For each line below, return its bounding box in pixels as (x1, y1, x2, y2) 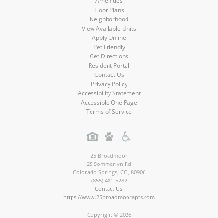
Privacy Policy (91, 80, 127, 88)
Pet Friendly (93, 43, 125, 51)
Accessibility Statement (77, 89, 141, 97)
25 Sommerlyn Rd (87, 160, 131, 167)
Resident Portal (89, 61, 129, 70)
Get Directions (90, 52, 128, 60)
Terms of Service (86, 108, 132, 116)
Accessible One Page (81, 98, 137, 107)
